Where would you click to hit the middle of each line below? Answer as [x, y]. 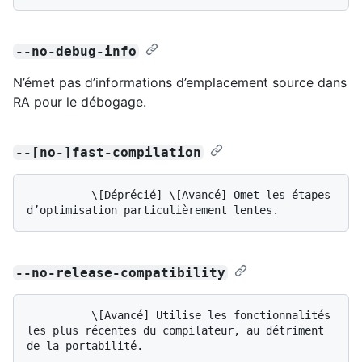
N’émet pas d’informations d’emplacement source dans [180, 82]
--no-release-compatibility [121, 272]
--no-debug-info [76, 51]
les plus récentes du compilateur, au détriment [175, 330]
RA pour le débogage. [80, 101]
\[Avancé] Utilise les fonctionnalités [59, 315]
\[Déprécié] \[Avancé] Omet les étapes [59, 194]
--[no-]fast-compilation [109, 152]
